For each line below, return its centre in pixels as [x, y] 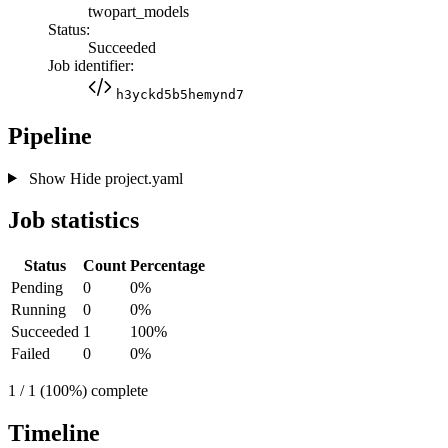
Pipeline [50, 135]
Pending [37, 288]
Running [38, 310]
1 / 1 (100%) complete [78, 391]
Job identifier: [91, 65]
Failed [30, 354]
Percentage [167, 266]
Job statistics [73, 220]
